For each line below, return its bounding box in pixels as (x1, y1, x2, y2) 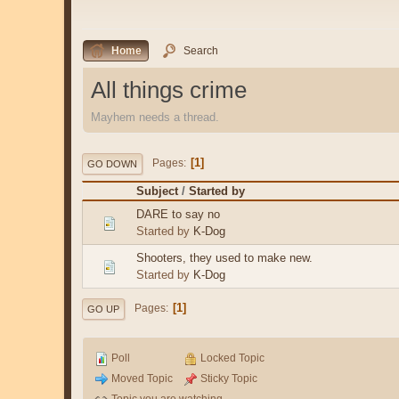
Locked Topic (198, 351, 265, 364)
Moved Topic (109, 371, 173, 385)
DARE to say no (136, 207, 220, 221)
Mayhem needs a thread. (91, 110, 219, 124)
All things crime (91, 77, 247, 104)
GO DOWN (87, 158, 137, 169)
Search (183, 45, 218, 58)
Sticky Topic (198, 371, 257, 385)
